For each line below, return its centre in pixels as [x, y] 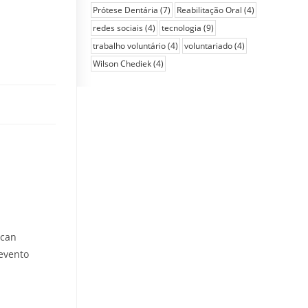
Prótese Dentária [125, 10]
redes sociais [118, 28]
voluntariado [208, 46]
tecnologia [181, 28]
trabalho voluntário [129, 46]
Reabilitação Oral [209, 10]
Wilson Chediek [122, 64]
